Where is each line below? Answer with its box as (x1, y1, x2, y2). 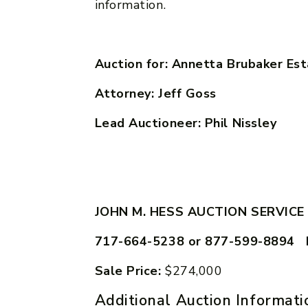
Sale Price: (94, 262, 162, 279)
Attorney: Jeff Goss (94, 85, 217, 102)
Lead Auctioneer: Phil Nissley (94, 114, 277, 131)
